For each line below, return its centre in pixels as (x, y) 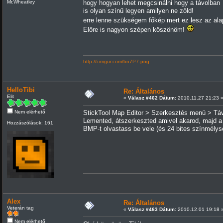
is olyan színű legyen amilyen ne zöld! (138, 10)
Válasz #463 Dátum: (152, 209)
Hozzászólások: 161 (30, 122)
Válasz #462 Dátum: (152, 98)
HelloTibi (21, 90)
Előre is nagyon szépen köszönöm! (135, 29)
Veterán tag (20, 208)
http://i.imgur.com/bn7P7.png (116, 61)
